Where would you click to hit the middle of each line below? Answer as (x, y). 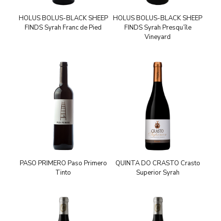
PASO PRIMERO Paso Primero (63, 163)
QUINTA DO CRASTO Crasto (158, 163)
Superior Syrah (158, 172)
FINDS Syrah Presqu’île (158, 28)
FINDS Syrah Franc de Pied (63, 28)
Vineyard (158, 37)
